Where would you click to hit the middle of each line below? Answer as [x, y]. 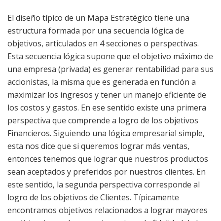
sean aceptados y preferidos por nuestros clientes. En [107, 172]
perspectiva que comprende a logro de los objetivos [103, 121]
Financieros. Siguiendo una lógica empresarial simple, [106, 133]
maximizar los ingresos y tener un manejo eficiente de [107, 95]
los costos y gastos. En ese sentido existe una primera [107, 108]
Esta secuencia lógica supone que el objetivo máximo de [110, 56]
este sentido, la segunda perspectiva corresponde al [104, 185]
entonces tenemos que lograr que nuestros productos [108, 159]
